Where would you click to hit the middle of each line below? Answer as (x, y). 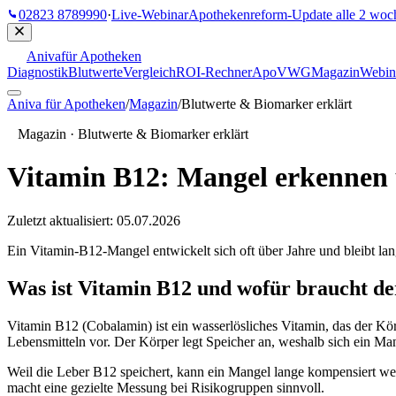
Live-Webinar (150, 15)
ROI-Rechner (214, 72)
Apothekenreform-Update (262, 15)
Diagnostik (38, 72)
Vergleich (149, 72)
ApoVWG (282, 72)
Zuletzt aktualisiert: (62, 220)
